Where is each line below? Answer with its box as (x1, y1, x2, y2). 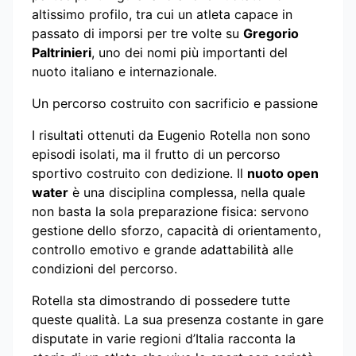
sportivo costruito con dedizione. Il (32, 164, 247, 181)
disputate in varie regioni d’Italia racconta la (32, 330, 296, 346)
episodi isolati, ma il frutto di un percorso (32, 145, 281, 162)
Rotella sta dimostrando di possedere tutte (32, 292, 290, 308)
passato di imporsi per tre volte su (32, 25, 243, 41)
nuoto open (247, 164, 319, 181)
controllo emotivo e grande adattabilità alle (32, 241, 293, 257)
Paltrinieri (32, 44, 91, 60)
